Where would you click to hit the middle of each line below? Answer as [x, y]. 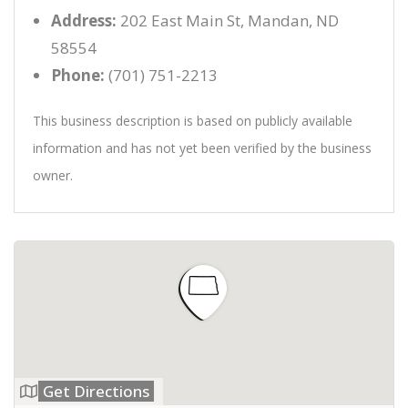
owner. [53, 175]
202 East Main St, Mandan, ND [228, 20]
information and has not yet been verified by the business [202, 148]
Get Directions [96, 391]
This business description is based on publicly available [193, 121]
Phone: [78, 75]
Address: [84, 20]
